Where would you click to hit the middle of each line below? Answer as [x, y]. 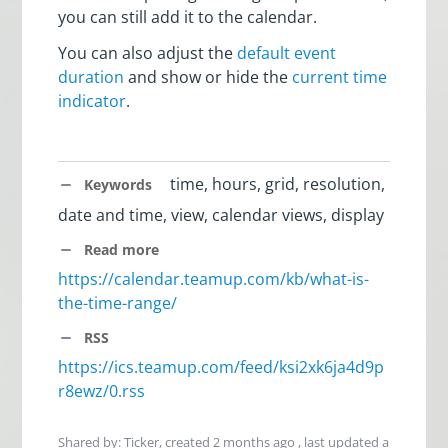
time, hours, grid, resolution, [276, 184]
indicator [92, 101]
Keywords [116, 185]
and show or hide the [208, 77]
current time [340, 77]
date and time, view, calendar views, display [221, 214]
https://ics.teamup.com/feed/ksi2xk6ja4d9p [221, 367]
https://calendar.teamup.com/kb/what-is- [214, 278]
